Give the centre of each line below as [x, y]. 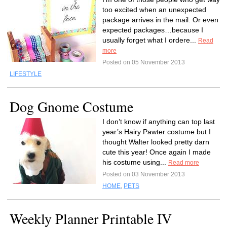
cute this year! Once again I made [157, 152]
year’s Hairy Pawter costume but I [157, 132]
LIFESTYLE [26, 74]
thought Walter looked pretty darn [156, 142]
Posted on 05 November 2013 [144, 62]
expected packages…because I [153, 30]
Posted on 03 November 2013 [144, 174]
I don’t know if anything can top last [159, 122]
